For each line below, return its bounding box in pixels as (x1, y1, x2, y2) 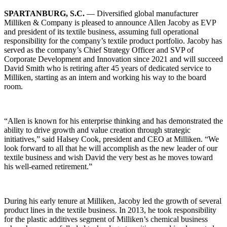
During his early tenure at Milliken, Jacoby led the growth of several (4, 196, 221, 205)
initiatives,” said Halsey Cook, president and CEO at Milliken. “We (4, 134, 219, 143)
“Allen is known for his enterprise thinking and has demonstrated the (4, 116, 223, 125)
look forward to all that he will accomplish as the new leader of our (4, 143, 217, 153)
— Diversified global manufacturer (87, 9, 198, 18)
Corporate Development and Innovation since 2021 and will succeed (4, 54, 223, 63)
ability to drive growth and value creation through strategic (4, 125, 191, 134)
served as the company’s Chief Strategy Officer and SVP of (4, 45, 194, 54)
